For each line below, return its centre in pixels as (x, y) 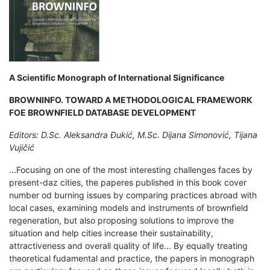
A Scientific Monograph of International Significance (117, 77)
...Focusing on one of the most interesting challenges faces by (131, 169)
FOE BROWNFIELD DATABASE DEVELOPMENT (102, 112)
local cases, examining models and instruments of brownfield (129, 207)
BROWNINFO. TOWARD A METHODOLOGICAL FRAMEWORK (131, 99)
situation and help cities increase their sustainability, (111, 233)
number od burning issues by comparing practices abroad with (133, 195)
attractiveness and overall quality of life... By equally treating (128, 245)
